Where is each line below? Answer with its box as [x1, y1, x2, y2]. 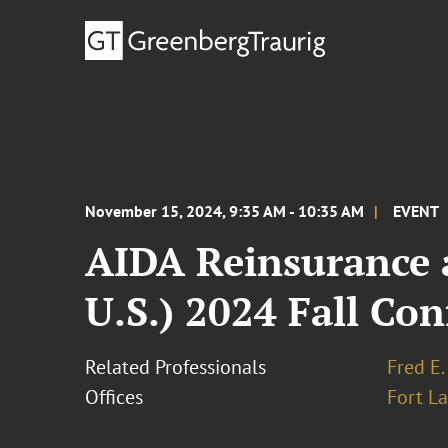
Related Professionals [85, 354, 267, 380]
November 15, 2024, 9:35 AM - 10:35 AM [85, 201, 365, 221]
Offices [85, 384, 144, 410]
